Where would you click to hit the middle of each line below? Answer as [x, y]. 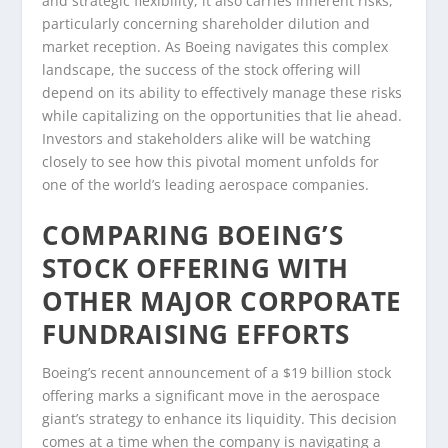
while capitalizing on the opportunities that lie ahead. [222, 116]
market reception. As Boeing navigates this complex [215, 47]
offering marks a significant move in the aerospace [211, 395]
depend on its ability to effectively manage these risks [222, 93]
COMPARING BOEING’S [193, 234]
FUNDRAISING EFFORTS [196, 333]
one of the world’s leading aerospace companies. [206, 185]
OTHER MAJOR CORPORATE [222, 300]
